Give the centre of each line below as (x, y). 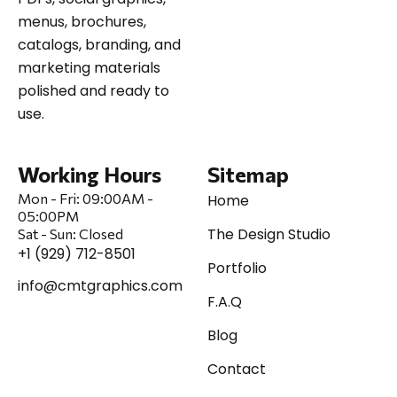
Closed (100, 233)
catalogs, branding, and (99, 44)
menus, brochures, (82, 21)
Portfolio (237, 268)
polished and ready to (93, 90)
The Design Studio (269, 234)
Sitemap (248, 174)
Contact (237, 369)
